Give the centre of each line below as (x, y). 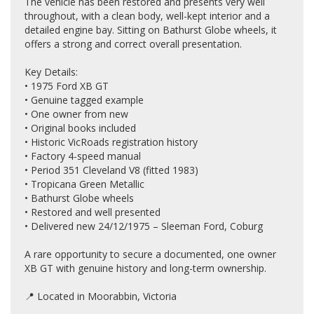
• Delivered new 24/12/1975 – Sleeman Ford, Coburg (144, 226)
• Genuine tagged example (84, 100)
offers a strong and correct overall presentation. (133, 44)
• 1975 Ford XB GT (67, 86)
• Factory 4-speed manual (83, 156)
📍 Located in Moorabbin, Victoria (101, 296)
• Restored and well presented (93, 212)
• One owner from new (76, 114)
